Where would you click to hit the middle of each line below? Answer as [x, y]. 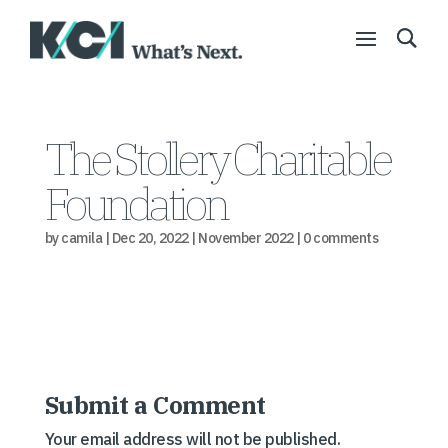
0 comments [341, 238]
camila [82, 238]
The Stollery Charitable [217, 158]
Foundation [135, 203]
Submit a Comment [155, 405]
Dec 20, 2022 [150, 238]
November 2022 [246, 238]
